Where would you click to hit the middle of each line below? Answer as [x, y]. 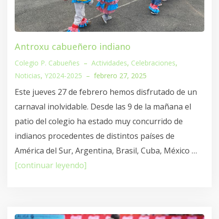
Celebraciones [153, 63]
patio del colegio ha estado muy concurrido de [99, 121]
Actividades [109, 63]
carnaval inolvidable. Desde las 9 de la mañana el [103, 107]
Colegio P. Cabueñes [47, 63]
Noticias [28, 76]
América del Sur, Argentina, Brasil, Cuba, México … [106, 151]
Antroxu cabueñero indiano [73, 47]
